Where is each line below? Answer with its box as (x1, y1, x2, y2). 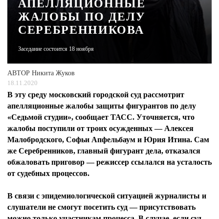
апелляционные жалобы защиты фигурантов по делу (7, 102, 196, 110)
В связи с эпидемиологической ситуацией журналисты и (7, 192, 206, 200)
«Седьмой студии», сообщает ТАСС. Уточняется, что (7, 113, 195, 121)
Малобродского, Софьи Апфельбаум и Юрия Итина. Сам (7, 135, 209, 144)
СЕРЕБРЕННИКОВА (18, 23, 144, 36)
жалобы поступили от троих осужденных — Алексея (7, 124, 194, 132)
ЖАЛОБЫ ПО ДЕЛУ (18, 10, 146, 23)
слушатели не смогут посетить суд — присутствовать (7, 203, 196, 211)
